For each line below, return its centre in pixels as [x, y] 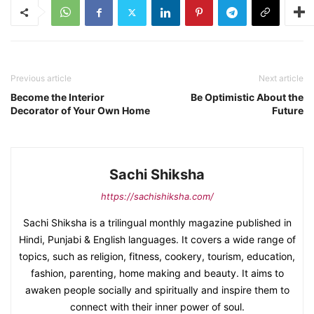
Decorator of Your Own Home [80, 111]
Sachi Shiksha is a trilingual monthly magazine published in [157, 223]
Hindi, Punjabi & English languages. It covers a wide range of [157, 240]
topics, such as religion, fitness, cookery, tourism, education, [157, 257]
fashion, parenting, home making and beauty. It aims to [157, 273]
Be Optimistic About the [247, 97]
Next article [281, 78]
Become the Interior [57, 97]
